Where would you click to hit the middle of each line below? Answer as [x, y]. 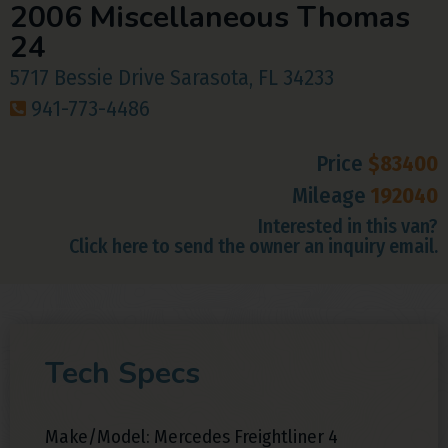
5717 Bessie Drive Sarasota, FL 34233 [172, 77]
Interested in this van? [348, 225]
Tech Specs [122, 373]
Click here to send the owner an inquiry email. [253, 245]
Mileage [331, 195]
